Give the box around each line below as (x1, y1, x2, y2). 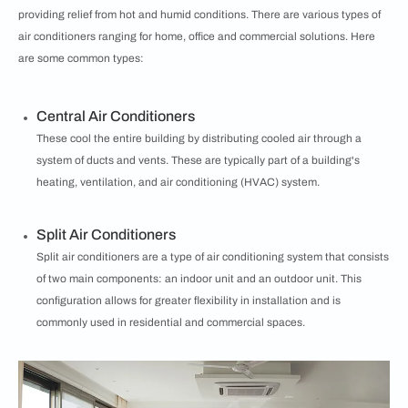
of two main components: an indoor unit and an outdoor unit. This (36, 272, 362, 285)
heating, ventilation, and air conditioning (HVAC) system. (36, 176, 320, 189)
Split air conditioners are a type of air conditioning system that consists (36, 250, 389, 263)
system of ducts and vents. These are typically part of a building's (36, 154, 360, 167)
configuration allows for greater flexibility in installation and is (36, 294, 341, 307)
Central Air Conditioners (36, 108, 195, 124)
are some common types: (18, 52, 144, 65)
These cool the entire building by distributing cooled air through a (36, 132, 362, 145)
